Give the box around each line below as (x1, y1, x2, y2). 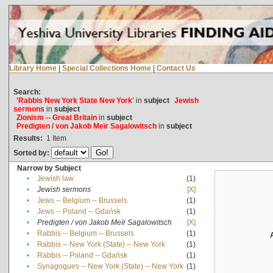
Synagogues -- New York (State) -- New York (37, 261, 183, 271)
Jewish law (37, 174, 74, 183)
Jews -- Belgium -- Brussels (37, 196, 127, 205)
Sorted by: (13, 148, 51, 157)
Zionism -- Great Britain (16, 113, 97, 122)
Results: (13, 133, 43, 143)
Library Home (9, 63, 57, 73)
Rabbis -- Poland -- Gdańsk (37, 250, 127, 260)
